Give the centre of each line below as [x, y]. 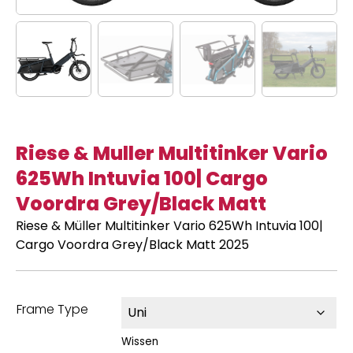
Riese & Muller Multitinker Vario [172, 153]
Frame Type [52, 309]
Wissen [140, 341]
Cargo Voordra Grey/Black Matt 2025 [132, 244]
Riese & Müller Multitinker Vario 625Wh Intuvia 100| [169, 225]
